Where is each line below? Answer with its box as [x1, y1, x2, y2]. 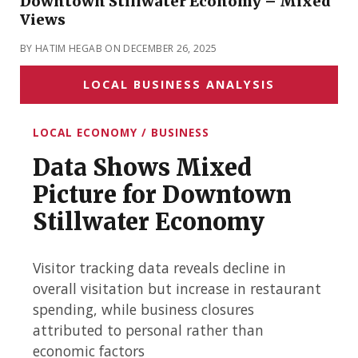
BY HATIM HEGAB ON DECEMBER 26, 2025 [19, 42, 217, 56]
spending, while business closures [32, 299, 254, 319]
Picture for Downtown [32, 181, 292, 210]
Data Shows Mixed [32, 153, 252, 183]
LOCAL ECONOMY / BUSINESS [32, 125, 209, 141]
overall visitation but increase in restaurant [32, 278, 321, 298]
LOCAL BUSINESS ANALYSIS [83, 77, 275, 93]
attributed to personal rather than [32, 320, 264, 340]
